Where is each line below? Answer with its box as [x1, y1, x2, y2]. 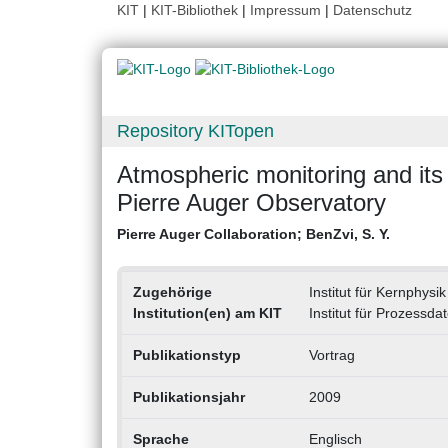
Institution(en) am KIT [132, 305, 282, 322]
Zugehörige [132, 284, 212, 301]
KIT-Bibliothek [151, 2, 242, 18]
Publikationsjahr [132, 389, 245, 406]
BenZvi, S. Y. [306, 226, 390, 243]
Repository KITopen [117, 121, 274, 142]
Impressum [250, 2, 321, 18]
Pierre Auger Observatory [117, 189, 386, 217]
